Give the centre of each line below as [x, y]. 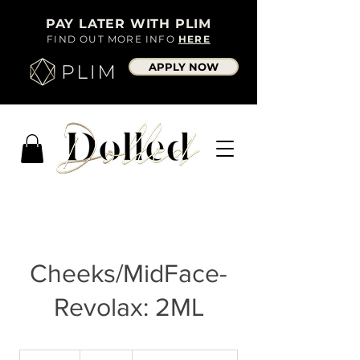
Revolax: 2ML [129, 306]
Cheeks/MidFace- [129, 272]
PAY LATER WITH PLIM [129, 24]
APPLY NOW [184, 67]
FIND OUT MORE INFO [112, 39]
